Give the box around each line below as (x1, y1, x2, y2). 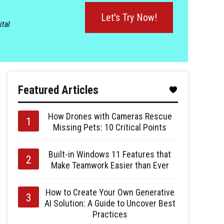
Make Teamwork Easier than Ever (50, 160, 169, 170)
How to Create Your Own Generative (45, 187, 174, 197)
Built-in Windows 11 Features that (48, 149, 171, 159)
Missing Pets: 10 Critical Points (53, 122, 166, 132)
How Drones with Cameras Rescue (47, 111, 172, 121)
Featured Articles (18, 83, 98, 97)
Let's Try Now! (101, 11, 157, 23)
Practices (92, 209, 127, 219)
